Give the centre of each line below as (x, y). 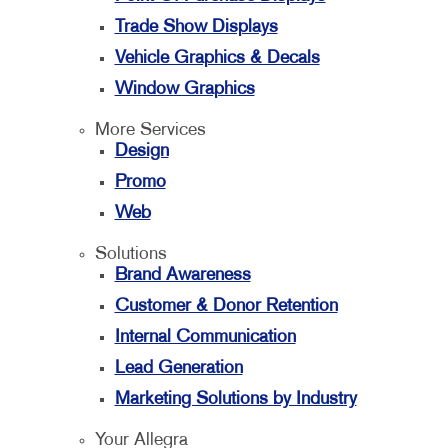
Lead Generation (178, 368)
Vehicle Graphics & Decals (217, 58)
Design (141, 151)
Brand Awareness (182, 275)
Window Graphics (184, 89)
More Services (150, 130)
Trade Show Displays (196, 27)
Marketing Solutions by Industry (235, 399)
